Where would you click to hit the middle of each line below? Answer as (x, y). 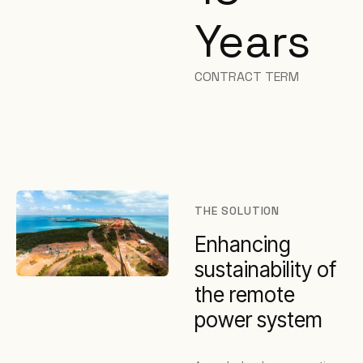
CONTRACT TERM (247, 77)
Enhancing (243, 244)
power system (258, 320)
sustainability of (265, 269)
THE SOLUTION (237, 211)
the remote (245, 295)
